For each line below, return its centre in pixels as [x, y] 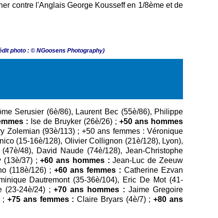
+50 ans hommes [151, 122]
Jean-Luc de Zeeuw [146, 161]
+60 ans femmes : [88, 170]
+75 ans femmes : [39, 200]
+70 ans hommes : [90, 190]
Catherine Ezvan [152, 170]
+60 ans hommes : [75, 161]
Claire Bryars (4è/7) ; [114, 200]
